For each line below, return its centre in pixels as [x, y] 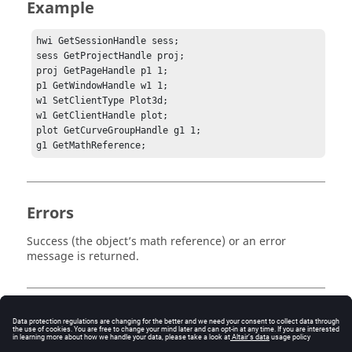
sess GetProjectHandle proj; [111, 56]
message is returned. [83, 257]
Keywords [65, 320]
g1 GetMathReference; [92, 146]
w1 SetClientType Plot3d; [103, 101]
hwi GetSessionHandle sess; [108, 41]
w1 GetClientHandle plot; [103, 116]
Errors [50, 214]
